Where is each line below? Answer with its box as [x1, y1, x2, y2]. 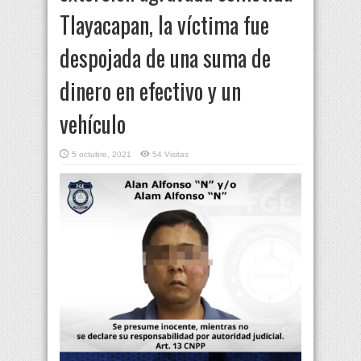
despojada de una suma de [60, 41, 271, 75]
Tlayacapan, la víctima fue [60, 8, 269, 42]
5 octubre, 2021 [72, 150, 131, 160]
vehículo [60, 107, 126, 141]
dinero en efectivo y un [60, 74, 241, 108]
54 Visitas [152, 150, 189, 160]
